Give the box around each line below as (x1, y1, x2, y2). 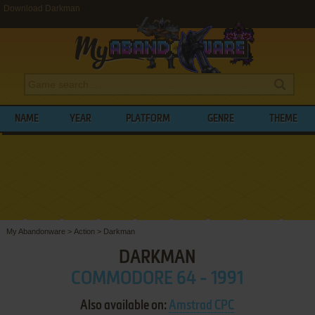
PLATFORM (126, 114, 171, 124)
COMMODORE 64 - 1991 (71, 269, 244, 288)
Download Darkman (4, 4, 80, 13)
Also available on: (80, 299, 169, 312)
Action (73, 226, 95, 236)
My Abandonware (6, 226, 65, 236)
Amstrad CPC (169, 299, 235, 312)
